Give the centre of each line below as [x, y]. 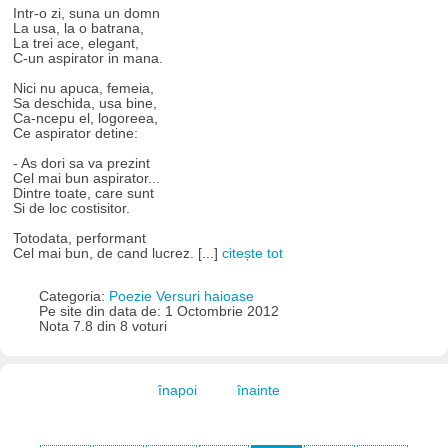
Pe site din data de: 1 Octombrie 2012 [158, 311]
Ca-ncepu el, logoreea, [86, 119]
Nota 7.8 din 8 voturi [102, 326]
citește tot [253, 254]
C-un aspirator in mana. [88, 59]
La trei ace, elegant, [76, 44]
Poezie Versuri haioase [181, 296]
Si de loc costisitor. [72, 209]
